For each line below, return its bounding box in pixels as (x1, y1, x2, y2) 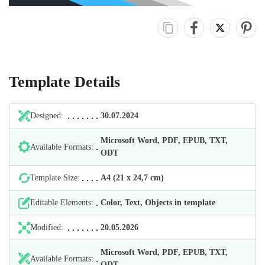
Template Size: (30, 173, 80, 183)
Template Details (9, 73, 120, 91)
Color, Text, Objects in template (101, 198, 216, 208)
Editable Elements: (30, 198, 93, 208)
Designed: (30, 111, 63, 121)
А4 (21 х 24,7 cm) (101, 173, 164, 183)
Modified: (30, 223, 63, 232)
